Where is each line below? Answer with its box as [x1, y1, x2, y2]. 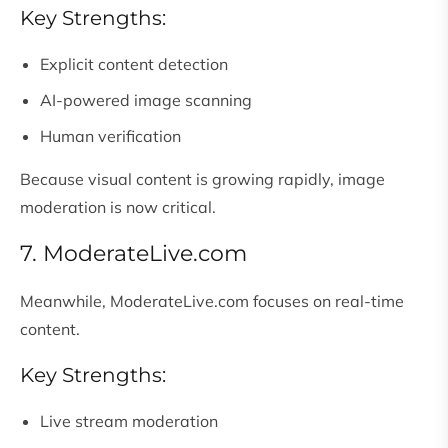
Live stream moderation [40, 411, 218, 432]
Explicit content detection [40, 54, 228, 75]
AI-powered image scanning [40, 90, 252, 111]
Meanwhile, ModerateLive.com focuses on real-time [20, 291, 404, 312]
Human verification [40, 126, 181, 147]
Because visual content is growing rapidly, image [20, 169, 385, 190]
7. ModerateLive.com [20, 240, 247, 268]
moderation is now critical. [20, 197, 216, 218]
